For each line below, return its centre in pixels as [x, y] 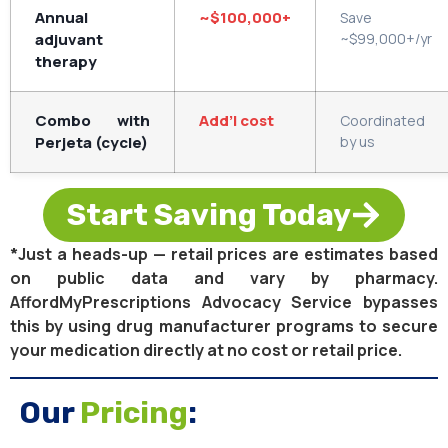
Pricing [134, 413]
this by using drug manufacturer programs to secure [224, 326]
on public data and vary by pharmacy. [224, 278]
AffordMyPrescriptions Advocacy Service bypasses [224, 302]
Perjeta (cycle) [91, 143]
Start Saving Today [209, 215]
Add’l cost [236, 121]
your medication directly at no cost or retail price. [206, 350]
